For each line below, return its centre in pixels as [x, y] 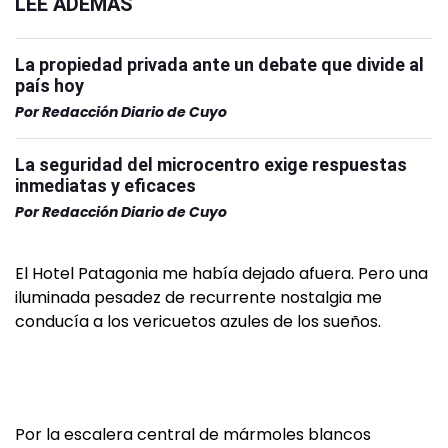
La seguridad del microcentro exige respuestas [211, 164]
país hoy [49, 85]
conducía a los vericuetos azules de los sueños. [198, 321]
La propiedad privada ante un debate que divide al [219, 64]
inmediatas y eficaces [105, 185]
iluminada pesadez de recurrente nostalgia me [198, 297]
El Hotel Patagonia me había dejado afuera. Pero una [221, 273]
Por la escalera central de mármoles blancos [193, 434]
